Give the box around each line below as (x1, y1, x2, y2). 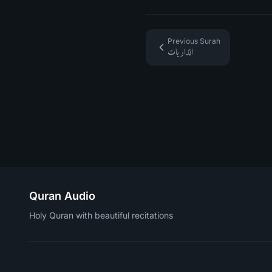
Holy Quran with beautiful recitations (29, 210, 173, 220)
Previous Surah (168, 36, 220, 46)
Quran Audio (29, 189, 95, 202)
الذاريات (168, 47, 193, 56)
